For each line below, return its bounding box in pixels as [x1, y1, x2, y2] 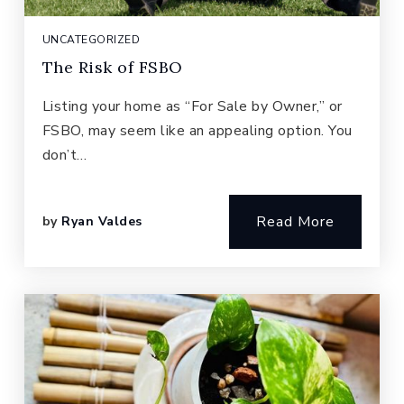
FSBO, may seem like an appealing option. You [41, 121, 353, 141]
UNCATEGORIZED [41, 32, 141, 47]
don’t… [41, 145, 87, 165]
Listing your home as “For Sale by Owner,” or [41, 96, 343, 116]
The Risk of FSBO [41, 57, 183, 78]
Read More [256, 212, 335, 232]
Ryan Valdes [61, 213, 142, 230]
